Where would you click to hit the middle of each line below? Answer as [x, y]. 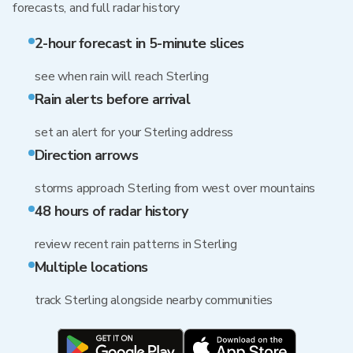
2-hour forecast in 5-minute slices [139, 43]
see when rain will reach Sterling [122, 76]
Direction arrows [86, 155]
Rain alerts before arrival [113, 99]
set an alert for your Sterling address [134, 132]
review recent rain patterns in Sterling [136, 244]
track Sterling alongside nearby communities [154, 300]
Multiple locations [91, 267]
